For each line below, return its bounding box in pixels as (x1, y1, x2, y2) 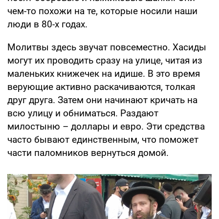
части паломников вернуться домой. (7, 147, 169, 158)
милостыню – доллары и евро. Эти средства (7, 120, 205, 132)
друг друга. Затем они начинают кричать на (7, 94, 197, 106)
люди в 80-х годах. (7, 18, 88, 30)
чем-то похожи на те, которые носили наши (7, 5, 197, 17)
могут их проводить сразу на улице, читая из (7, 54, 202, 66)
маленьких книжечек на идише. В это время (7, 67, 200, 79)
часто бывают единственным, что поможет (7, 133, 198, 145)
